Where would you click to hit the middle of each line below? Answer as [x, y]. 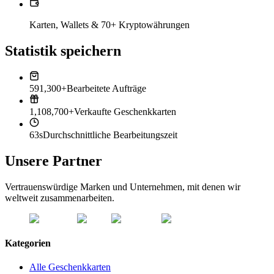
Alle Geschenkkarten [70, 267]
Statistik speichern [63, 50]
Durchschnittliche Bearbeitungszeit [110, 135]
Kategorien [28, 243]
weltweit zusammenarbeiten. [60, 198]
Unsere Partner [54, 161]
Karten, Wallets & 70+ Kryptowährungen [109, 24]
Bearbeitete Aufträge [106, 89]
